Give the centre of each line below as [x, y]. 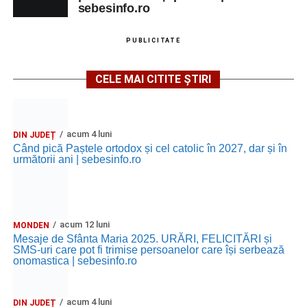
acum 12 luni [84, 224]
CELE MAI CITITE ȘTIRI [153, 79]
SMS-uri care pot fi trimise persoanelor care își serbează [148, 249]
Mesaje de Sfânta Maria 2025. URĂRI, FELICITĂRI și [142, 238]
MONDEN [31, 225]
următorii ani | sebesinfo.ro [77, 159]
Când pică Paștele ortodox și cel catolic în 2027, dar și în [150, 148]
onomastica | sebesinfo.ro [75, 260]
